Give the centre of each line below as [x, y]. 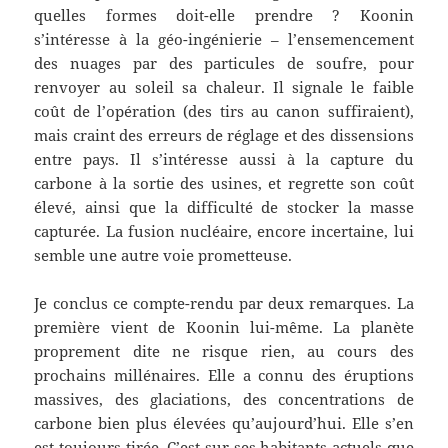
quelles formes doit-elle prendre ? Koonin [224, 15]
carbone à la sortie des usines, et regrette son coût [224, 183]
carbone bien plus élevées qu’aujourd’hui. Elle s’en [224, 423]
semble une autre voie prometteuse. [163, 255]
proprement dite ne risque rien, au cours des [224, 351]
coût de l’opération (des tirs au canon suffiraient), [224, 111]
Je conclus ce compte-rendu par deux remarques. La [224, 303]
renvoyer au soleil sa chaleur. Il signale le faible [224, 87]
